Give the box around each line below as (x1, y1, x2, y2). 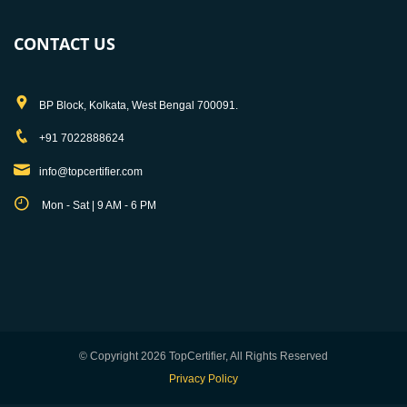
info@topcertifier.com (39, 164, 143, 178)
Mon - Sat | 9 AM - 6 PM (39, 198, 156, 212)
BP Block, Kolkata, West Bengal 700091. (39, 98, 238, 112)
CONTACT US (14, 32, 115, 55)
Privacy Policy (169, 372, 238, 385)
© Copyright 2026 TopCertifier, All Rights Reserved (79, 349, 328, 362)
